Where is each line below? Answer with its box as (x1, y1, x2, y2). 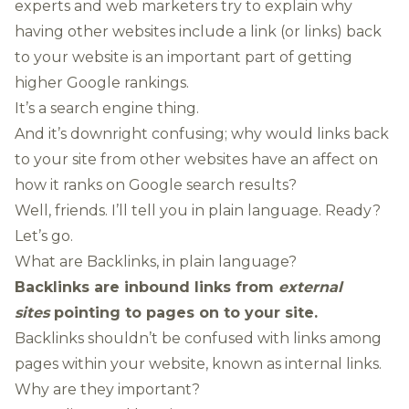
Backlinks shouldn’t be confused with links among (15, 330, 382, 347)
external (278, 278, 342, 296)
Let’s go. (15, 227, 73, 245)
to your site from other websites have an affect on (15, 151, 378, 168)
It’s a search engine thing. (15, 100, 199, 117)
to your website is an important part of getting (15, 48, 352, 66)
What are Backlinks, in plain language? (15, 253, 297, 270)
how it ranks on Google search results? (15, 176, 297, 194)
